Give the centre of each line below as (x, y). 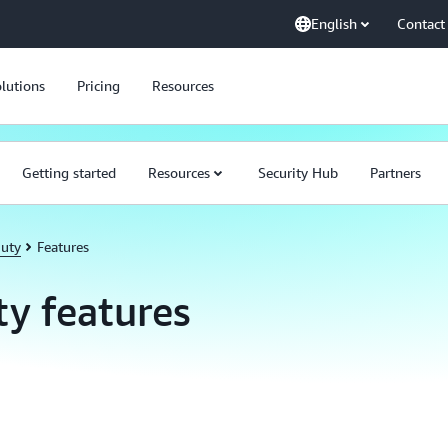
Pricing (98, 85)
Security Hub (298, 172)
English (334, 23)
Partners (395, 172)
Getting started (69, 172)
